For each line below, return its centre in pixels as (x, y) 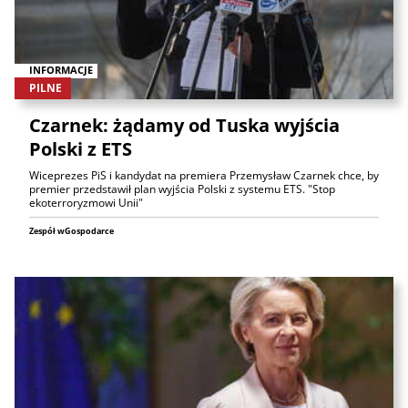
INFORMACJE (61, 70)
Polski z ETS (81, 148)
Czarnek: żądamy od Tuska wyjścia (184, 125)
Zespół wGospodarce (71, 230)
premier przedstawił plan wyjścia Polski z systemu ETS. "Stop (182, 189)
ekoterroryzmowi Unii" (86, 202)
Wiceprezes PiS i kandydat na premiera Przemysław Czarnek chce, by (204, 175)
